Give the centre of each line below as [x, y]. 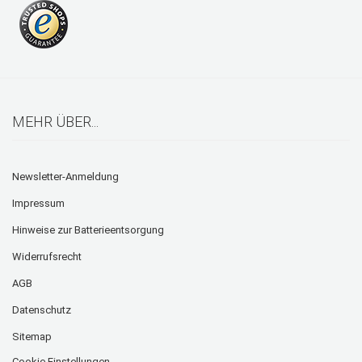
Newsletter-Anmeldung [65, 177]
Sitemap [32, 337]
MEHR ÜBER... [55, 122]
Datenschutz [42, 310]
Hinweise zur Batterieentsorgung [88, 230]
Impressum [38, 204]
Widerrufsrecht [47, 257]
